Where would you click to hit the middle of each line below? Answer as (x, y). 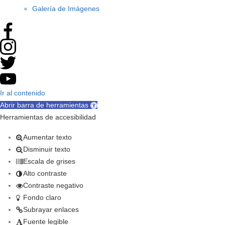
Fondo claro (42, 197)
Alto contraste (45, 173)
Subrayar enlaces (51, 209)
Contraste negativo (53, 185)
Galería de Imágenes (66, 8)
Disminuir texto (47, 149)
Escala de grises (49, 161)
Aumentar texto (47, 137)
